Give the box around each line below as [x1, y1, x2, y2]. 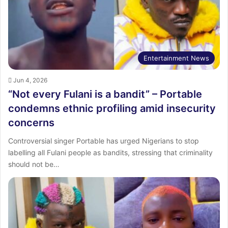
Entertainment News [144, 53, 209, 62]
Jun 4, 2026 [13, 76, 47, 84]
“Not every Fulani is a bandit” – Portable [8, 88, 202, 100]
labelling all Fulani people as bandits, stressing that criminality [8, 148, 213, 157]
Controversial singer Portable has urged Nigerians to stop [8, 136, 199, 145]
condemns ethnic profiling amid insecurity [8, 102, 216, 115]
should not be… [8, 159, 60, 168]
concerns [8, 116, 54, 129]
